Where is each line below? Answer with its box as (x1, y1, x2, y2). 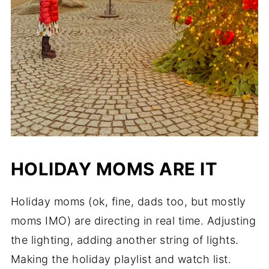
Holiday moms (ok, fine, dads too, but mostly (10, 195, 246, 208)
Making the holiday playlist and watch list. (10, 252, 232, 265)
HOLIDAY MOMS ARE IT (10, 158, 218, 180)
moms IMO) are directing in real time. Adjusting (10, 214, 256, 227)
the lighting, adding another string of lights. (10, 233, 239, 246)
